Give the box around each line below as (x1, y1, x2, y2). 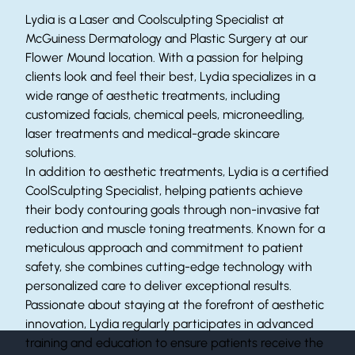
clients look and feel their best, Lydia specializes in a (25, 69, 315, 84)
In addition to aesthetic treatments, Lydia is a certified (25, 164, 329, 179)
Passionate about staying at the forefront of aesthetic (25, 297, 324, 312)
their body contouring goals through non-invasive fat (25, 202, 320, 217)
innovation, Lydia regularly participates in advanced (25, 316, 314, 331)
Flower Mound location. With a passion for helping (25, 50, 303, 65)
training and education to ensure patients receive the (25, 335, 323, 350)
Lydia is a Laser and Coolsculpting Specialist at (25, 12, 284, 27)
